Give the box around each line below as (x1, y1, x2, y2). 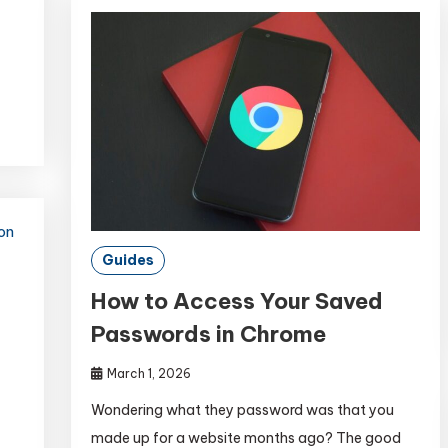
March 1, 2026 (107, 365, 192, 381)
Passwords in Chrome (91, 319, 327, 348)
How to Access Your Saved (91, 286, 384, 315)
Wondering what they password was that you (91, 400, 395, 419)
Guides (102, 250, 155, 269)
